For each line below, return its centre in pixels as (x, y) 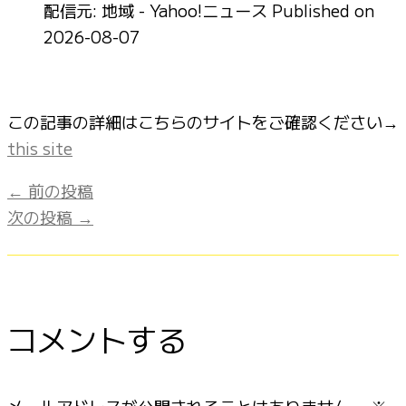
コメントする (97, 339)
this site (40, 147)
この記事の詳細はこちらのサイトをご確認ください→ (203, 121)
